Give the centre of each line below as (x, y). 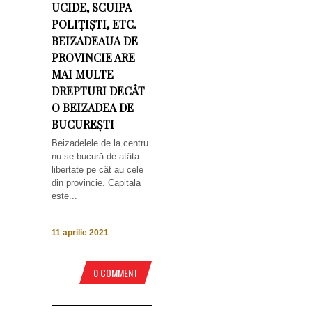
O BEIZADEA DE (93, 108)
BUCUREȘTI (83, 124)
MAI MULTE (83, 74)
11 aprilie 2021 (80, 233)
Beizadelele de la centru (100, 143)
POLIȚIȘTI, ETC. (94, 24)
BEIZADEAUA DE (95, 41)
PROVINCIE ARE (93, 57)
